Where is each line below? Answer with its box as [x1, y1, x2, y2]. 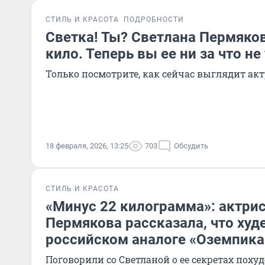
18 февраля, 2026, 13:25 [46, 141, 128, 150]
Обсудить [174, 141, 208, 150]
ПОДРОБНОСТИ [124, 15, 184, 24]
